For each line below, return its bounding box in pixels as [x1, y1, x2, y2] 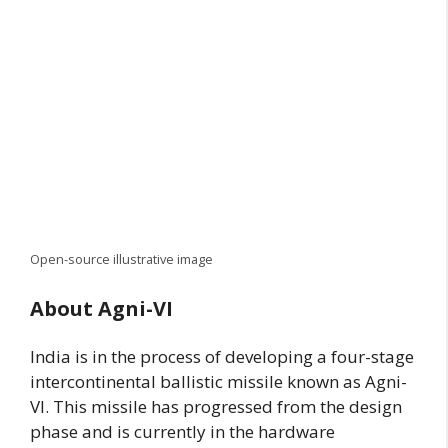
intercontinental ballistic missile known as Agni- [30, 370, 407, 394]
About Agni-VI [30, 295, 173, 323]
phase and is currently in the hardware [30, 420, 335, 444]
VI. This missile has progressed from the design [30, 395, 402, 419]
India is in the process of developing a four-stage [30, 345, 414, 369]
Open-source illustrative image [30, 249, 213, 268]
